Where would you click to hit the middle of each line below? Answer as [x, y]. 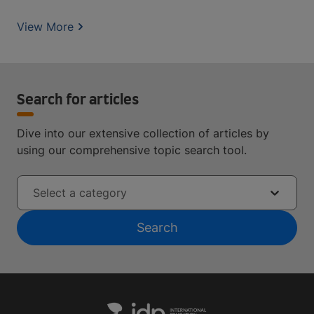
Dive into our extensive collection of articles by [143, 133]
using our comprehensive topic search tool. [132, 150]
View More [45, 26]
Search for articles [78, 100]
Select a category [80, 192]
